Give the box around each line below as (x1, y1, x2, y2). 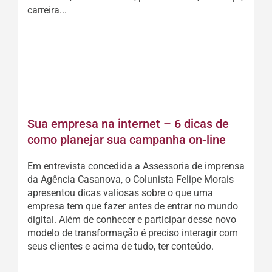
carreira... (27, 4, 67, 16)
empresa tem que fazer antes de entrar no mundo (27, 200, 238, 212)
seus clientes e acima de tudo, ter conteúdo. (27, 240, 214, 252)
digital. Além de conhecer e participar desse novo (27, 214, 236, 225)
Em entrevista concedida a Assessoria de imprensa (27, 160, 245, 172)
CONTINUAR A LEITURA (84, 61, 188, 73)
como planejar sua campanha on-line (27, 132, 226, 147)
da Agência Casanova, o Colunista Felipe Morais (27, 174, 234, 185)
